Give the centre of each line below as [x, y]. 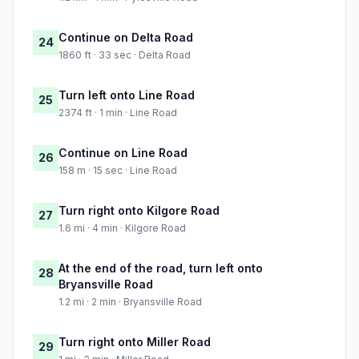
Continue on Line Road [123, 153]
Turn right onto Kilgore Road [139, 211]
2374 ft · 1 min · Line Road [118, 113]
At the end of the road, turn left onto [161, 268]
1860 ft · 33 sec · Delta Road [125, 55]
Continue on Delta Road [126, 38]
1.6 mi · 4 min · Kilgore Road [122, 228]
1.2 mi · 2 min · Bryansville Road [130, 302]
